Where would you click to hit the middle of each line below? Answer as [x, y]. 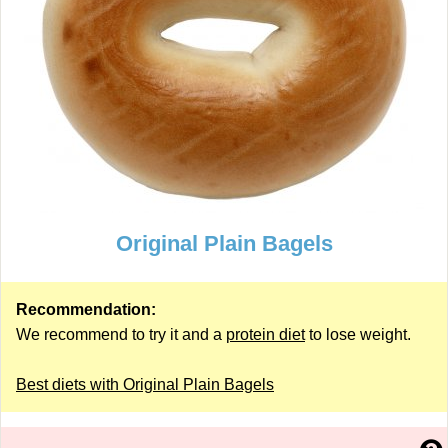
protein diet [265, 334]
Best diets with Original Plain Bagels [145, 384]
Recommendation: [86, 309]
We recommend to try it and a [121, 334]
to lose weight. [358, 334]
